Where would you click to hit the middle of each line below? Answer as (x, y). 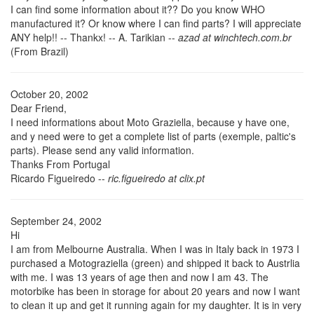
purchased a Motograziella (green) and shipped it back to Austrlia (155, 262)
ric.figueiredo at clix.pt (156, 178)
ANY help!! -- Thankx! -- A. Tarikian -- (94, 37)
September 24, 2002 (56, 220)
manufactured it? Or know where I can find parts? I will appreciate (156, 23)
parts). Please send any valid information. (102, 150)
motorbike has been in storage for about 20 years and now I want (155, 291)
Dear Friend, (39, 108)
